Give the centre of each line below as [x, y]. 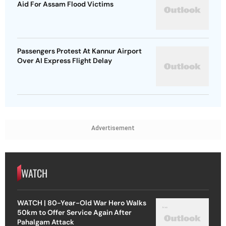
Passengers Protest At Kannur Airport [79, 51]
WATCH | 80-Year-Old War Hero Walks [82, 203]
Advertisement [113, 128]
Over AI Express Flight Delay [65, 60]
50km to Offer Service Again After [74, 213]
